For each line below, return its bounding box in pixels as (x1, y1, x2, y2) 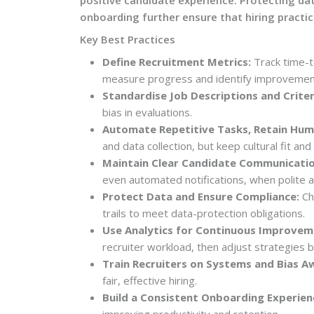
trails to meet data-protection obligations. (102, 205, 305, 220)
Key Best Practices (80, 32, 175, 46)
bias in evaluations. (102, 104, 192, 119)
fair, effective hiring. (102, 273, 197, 287)
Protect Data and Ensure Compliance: (102, 189, 299, 203)
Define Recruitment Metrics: (102, 54, 251, 69)
